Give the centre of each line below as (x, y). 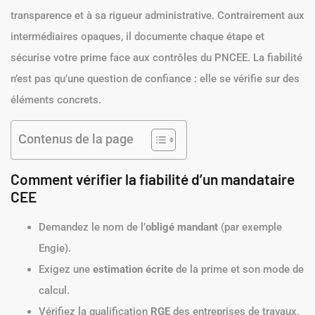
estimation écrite (133, 270)
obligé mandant (182, 227)
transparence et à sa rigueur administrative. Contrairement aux (157, 15)
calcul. (54, 291)
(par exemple (250, 227)
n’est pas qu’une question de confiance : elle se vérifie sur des (155, 78)
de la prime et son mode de (238, 270)
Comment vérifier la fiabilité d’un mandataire (153, 179)
